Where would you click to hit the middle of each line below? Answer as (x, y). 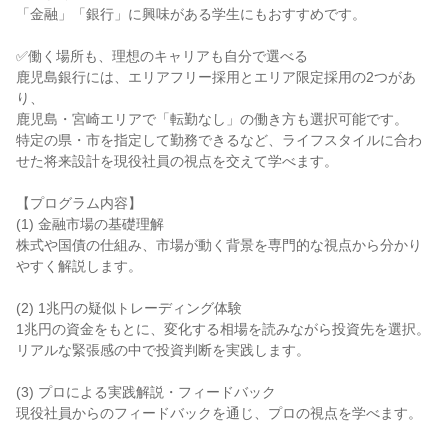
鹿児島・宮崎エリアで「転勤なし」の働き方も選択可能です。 (212, 119)
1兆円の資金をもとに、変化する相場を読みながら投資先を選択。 (223, 329)
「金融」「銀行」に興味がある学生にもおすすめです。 (191, 14)
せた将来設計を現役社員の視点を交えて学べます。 (177, 161)
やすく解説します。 (79, 266)
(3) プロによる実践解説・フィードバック (146, 392)
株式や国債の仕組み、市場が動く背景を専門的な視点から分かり (219, 245)
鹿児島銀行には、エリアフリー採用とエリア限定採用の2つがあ (216, 77)
